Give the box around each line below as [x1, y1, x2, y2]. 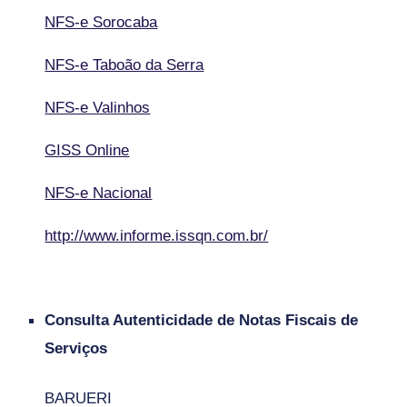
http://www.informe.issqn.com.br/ [45, 226, 269, 244]
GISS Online [45, 141, 130, 159]
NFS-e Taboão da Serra [45, 55, 204, 74]
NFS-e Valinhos [45, 98, 151, 116]
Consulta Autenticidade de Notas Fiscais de [45, 311, 359, 329]
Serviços [45, 339, 108, 357]
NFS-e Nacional [45, 184, 153, 202]
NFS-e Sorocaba [45, 13, 158, 31]
